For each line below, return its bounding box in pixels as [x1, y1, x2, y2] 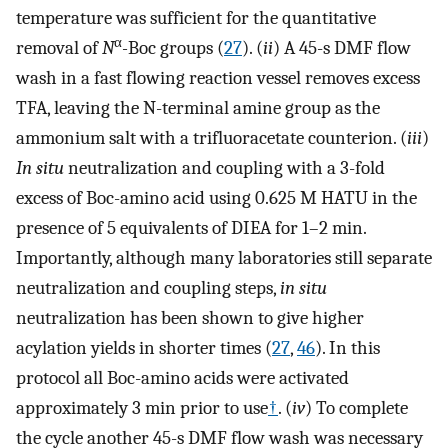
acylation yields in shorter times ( [16, 337, 272, 360]
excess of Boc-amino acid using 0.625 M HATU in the [16, 187, 417, 210]
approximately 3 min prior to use [16, 397, 268, 420]
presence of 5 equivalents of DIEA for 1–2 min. [16, 217, 366, 240]
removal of [16, 37, 102, 60]
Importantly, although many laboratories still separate [16, 247, 432, 270]
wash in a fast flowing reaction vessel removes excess [16, 67, 420, 90]
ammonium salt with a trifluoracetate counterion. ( [16, 127, 407, 150]
